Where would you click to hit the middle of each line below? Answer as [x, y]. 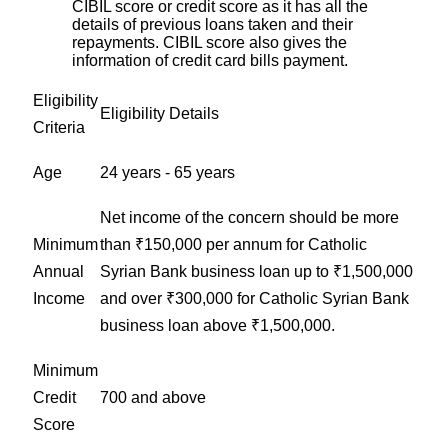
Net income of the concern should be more [249, 217]
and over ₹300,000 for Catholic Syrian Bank [254, 298]
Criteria [59, 127]
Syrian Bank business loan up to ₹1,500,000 [256, 271]
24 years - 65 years [167, 172]
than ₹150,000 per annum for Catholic [233, 244]
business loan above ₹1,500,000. [217, 325]
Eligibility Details [159, 113]
